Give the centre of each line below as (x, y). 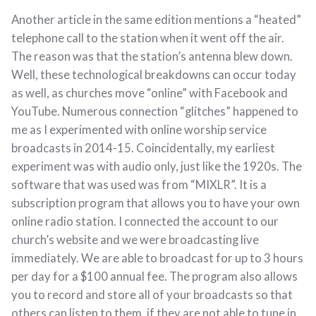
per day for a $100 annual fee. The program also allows (154, 276)
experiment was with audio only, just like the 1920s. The (157, 166)
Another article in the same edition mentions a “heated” (156, 19)
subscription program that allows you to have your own (156, 203)
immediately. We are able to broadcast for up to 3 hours (157, 258)
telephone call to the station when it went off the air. (148, 38)
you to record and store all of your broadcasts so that (152, 294)
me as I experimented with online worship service (139, 129)
